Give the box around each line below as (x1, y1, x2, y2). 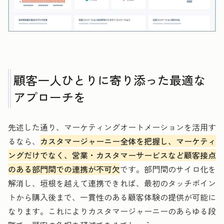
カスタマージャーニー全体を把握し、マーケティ (40, 134, 216, 147)
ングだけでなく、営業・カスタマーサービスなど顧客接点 (8, 148, 216, 161)
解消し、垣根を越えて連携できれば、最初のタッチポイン (8, 176, 216, 189)
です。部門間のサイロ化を (120, 162, 216, 175)
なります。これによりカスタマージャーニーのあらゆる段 (8, 204, 216, 217)
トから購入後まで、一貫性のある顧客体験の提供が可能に (8, 190, 216, 203)
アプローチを (13, 87, 85, 105)
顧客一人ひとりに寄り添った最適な (13, 70, 205, 88)
